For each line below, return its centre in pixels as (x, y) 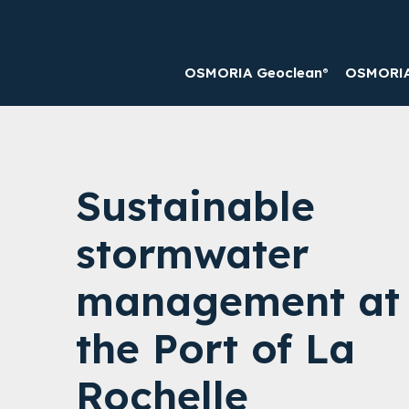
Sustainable (196, 205)
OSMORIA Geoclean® (256, 73)
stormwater (193, 253)
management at (238, 300)
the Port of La (216, 348)
